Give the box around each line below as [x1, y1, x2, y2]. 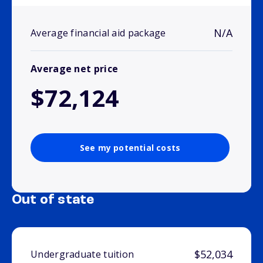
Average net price [31, 62, 119, 76]
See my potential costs [79, 142, 181, 154]
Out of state [12, 193, 95, 208]
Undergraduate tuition [31, 248, 134, 261]
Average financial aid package [31, 26, 166, 40]
